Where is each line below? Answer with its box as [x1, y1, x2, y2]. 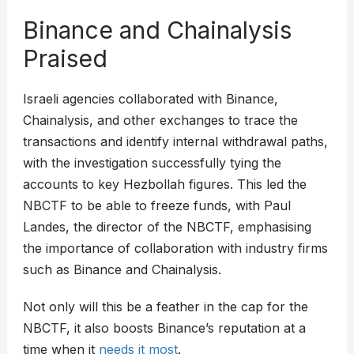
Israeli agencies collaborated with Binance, [22, 91, 278, 107]
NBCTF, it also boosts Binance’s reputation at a [22, 320, 306, 337]
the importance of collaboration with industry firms [22, 240, 328, 257]
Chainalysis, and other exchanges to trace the [22, 112, 298, 129]
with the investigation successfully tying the [22, 155, 281, 171]
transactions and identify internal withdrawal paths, [22, 134, 328, 150]
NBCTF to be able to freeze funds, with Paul [22, 198, 291, 214]
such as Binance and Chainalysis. [22, 262, 221, 278]
